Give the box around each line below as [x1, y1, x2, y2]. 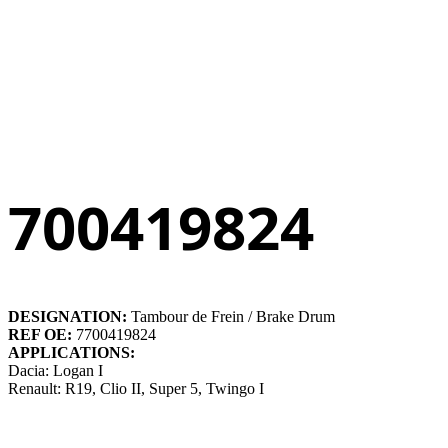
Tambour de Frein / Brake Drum [131, 307, 335, 325]
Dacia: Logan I [8, 361, 103, 379]
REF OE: [8, 325, 76, 343]
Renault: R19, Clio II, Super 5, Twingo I [8, 379, 264, 397]
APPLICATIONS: [8, 343, 135, 361]
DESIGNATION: [8, 307, 131, 325]
